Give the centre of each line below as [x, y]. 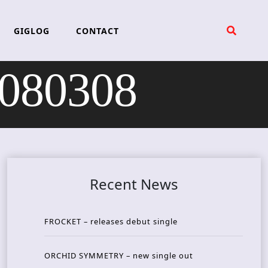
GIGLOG [31, 31]
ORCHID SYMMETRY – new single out [119, 256]
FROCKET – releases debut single [111, 222]
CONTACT [97, 31]
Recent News [134, 184]
